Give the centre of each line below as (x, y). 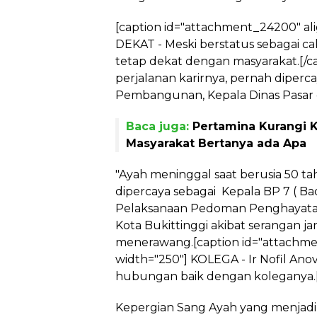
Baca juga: (159, 126)
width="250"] (151, 259)
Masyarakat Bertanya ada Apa (216, 143)
